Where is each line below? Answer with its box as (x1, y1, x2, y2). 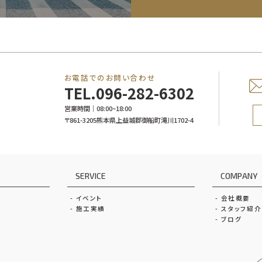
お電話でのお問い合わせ (64, 71, 156, 83)
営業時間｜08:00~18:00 (64, 104, 132, 113)
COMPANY (220, 171, 258, 181)
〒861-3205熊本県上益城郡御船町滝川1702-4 (64, 115, 194, 125)
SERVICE (75, 171, 106, 181)
